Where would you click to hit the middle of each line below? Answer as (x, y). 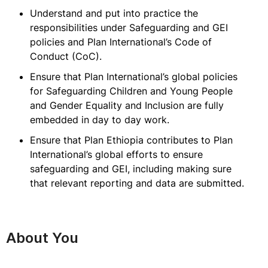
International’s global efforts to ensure (116, 154)
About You (42, 238)
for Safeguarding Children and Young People (131, 91)
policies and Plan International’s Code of (121, 42)
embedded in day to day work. (100, 120)
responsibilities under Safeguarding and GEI (129, 28)
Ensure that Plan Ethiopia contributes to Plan (131, 140)
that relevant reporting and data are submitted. (137, 183)
